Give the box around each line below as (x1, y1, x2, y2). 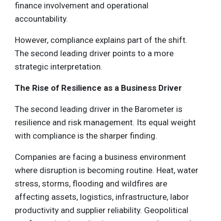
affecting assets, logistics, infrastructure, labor (15, 192, 189, 202)
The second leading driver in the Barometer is (15, 104, 183, 114)
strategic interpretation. (15, 62, 103, 72)
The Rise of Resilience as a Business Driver (15, 83, 182, 93)
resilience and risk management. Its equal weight (15, 117, 196, 128)
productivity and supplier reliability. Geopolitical (15, 205, 188, 216)
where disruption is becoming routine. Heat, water (15, 165, 198, 176)
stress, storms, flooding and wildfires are (15, 179, 167, 189)
